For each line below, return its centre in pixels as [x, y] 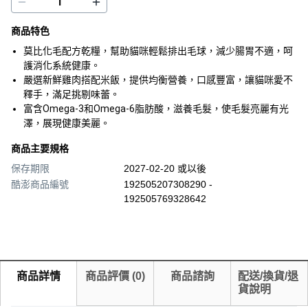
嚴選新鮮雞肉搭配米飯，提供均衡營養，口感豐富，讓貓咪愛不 [158, 80]
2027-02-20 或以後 [165, 168]
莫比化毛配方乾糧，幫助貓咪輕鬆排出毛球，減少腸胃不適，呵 [158, 51]
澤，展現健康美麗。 [67, 123]
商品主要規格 [40, 148]
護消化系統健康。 [62, 65]
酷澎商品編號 [40, 184]
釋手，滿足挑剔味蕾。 [71, 94]
